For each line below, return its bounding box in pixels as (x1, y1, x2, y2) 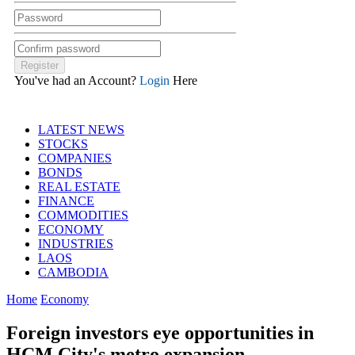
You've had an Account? (14, 73, 139, 87)
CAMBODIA (38, 265, 109, 279)
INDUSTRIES (38, 236, 113, 250)
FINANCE (38, 193, 94, 208)
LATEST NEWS (38, 122, 124, 136)
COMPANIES (38, 151, 112, 165)
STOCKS (38, 136, 88, 151)
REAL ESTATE (38, 179, 120, 193)
